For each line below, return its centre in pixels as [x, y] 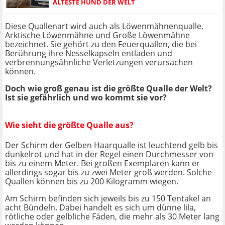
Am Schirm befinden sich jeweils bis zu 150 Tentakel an [108, 198]
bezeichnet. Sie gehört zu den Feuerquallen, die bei [101, 44]
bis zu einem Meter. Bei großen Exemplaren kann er [102, 163]
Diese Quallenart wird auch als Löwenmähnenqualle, [104, 26]
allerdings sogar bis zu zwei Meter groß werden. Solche [108, 172]
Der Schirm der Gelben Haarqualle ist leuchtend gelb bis [111, 145]
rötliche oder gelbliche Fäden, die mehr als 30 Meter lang [112, 216]
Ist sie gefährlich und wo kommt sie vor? [86, 98]
